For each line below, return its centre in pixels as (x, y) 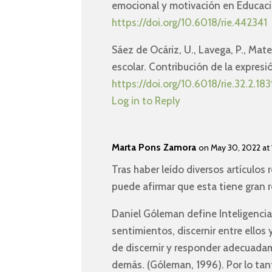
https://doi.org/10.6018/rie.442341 (190, 22)
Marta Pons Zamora (154, 147)
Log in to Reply (146, 100)
